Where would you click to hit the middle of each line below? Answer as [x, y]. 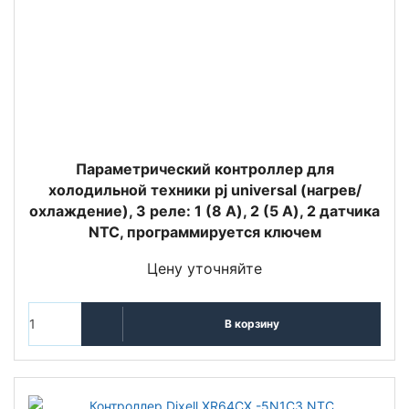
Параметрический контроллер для [204, 168]
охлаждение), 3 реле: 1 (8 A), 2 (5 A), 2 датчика [204, 210]
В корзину [252, 324]
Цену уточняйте [204, 268]
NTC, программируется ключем [204, 231]
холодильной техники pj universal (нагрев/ [204, 189]
